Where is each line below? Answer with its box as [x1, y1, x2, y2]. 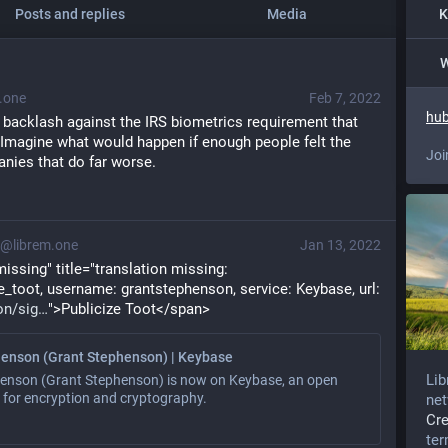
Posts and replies [14, 6, 125, 22]
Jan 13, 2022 [300, 237, 381, 254]
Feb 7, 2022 [309, 90, 381, 106]
